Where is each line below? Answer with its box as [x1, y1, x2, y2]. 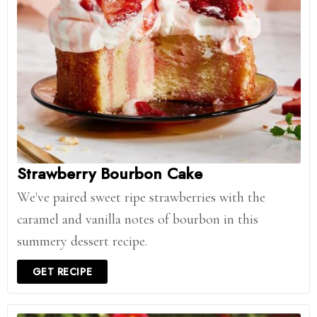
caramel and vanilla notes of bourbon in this [16, 211, 258, 228]
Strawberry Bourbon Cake [16, 162, 202, 185]
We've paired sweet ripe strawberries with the [16, 189, 265, 206]
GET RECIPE [32, 265, 93, 279]
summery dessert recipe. [16, 233, 147, 250]
